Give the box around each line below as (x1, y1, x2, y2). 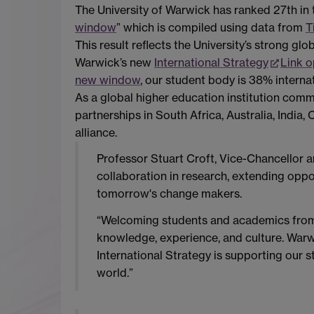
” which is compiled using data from (116, 20, 306, 34)
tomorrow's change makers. (96, 186, 242, 201)
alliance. (75, 125, 117, 139)
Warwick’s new (75, 55, 154, 69)
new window (75, 72, 140, 87)
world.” (96, 266, 133, 280)
